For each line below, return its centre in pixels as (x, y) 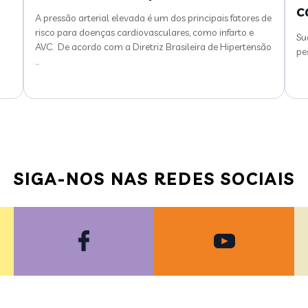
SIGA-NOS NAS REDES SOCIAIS (154, 178)
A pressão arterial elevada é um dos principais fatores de (153, 18)
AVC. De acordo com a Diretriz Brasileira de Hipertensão (153, 46)
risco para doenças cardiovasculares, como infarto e (144, 32)
